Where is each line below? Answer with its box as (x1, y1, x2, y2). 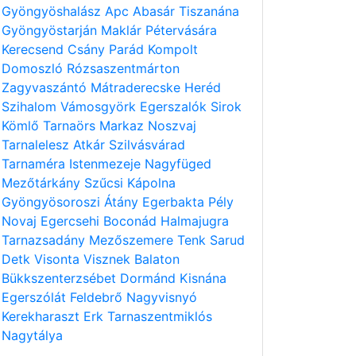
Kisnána (180, 270, 226, 286)
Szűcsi (84, 175, 127, 191)
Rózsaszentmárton (67, 60, 180, 76)
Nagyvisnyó (126, 289, 197, 305)
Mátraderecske (91, 79, 184, 95)
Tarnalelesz (2, 137, 73, 153)
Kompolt (148, 41, 198, 57)
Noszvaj (148, 118, 196, 133)
